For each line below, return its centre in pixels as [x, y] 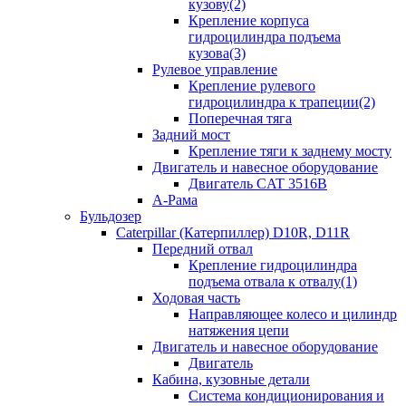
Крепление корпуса [249, 20]
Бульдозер [111, 216]
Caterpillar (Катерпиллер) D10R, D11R [233, 232]
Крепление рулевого [252, 86]
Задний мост [191, 135]
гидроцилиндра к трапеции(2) [282, 102]
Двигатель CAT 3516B [258, 184]
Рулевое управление [215, 69]
